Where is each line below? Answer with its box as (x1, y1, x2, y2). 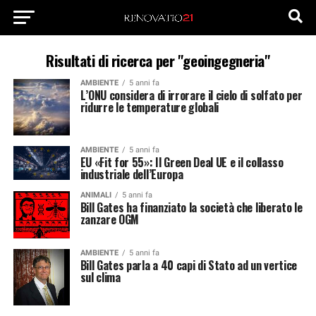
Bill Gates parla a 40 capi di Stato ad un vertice (80, 257, 297, 274)
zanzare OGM (80, 211, 140, 228)
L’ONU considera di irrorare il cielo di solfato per (80, 87, 303, 104)
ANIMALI (80, 190, 111, 200)
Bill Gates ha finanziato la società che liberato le (80, 199, 303, 216)
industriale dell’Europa (80, 166, 183, 183)
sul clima (80, 269, 121, 286)
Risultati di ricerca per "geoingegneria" (46, 49, 270, 71)
